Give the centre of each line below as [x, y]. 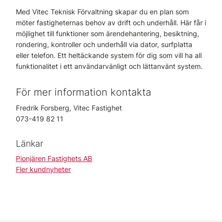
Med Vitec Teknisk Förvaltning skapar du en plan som [102, 12]
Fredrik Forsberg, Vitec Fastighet [69, 108]
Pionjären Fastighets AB [54, 158]
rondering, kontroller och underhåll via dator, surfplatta [104, 44]
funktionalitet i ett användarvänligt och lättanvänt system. [110, 66]
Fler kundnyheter [43, 169]
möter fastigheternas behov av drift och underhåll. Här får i [111, 23]
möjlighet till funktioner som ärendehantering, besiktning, [108, 33]
